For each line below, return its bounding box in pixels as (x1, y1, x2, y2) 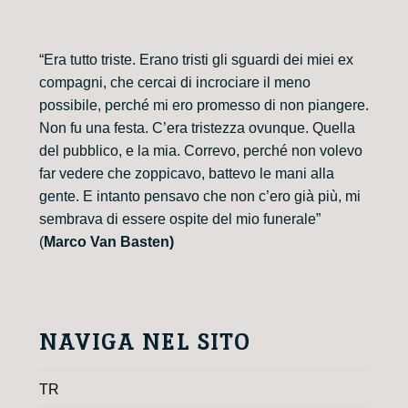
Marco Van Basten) (44, 233, 174, 250)
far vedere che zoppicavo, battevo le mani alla (39, 165, 334, 181)
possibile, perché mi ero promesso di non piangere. (39, 97, 369, 113)
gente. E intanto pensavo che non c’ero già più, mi (39, 188, 361, 204)
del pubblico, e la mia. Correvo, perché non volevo (39, 142, 362, 158)
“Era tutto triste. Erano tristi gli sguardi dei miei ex (39, 51, 353, 67)
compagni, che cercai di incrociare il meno (39, 74, 311, 90)
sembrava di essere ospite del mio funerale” (39, 210, 321, 227)
